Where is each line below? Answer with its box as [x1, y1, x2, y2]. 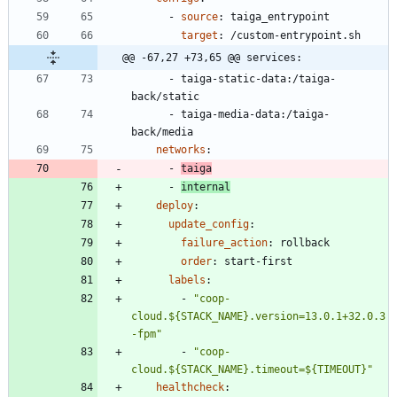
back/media [131, 126, 193, 139]
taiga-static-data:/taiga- [181, 73, 336, 86]
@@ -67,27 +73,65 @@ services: [122, 51, 302, 65]
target [181, 29, 218, 43]
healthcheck [156, 381, 224, 394]
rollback [280, 237, 330, 250]
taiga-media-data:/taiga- [181, 108, 330, 121]
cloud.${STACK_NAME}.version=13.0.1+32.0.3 [131, 310, 385, 323]
